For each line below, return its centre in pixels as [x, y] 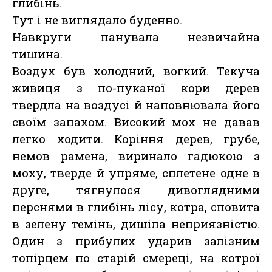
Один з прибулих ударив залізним [136, 241]
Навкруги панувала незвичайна [136, 37]
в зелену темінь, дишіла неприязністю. [136, 224]
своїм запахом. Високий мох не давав [136, 122]
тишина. [37, 54]
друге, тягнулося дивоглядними [136, 190]
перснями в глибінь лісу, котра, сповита [136, 207]
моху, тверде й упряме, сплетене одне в [136, 173]
